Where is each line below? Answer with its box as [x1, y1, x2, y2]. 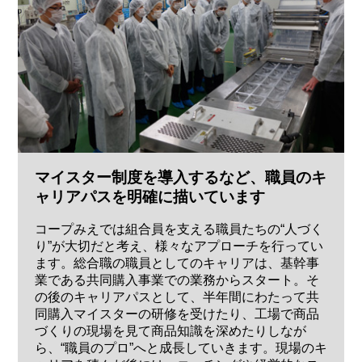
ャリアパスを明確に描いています [34, 187, 265, 205]
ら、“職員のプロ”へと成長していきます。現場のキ [34, 341, 327, 356]
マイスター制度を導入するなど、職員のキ [34, 168, 326, 186]
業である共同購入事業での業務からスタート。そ [34, 273, 319, 288]
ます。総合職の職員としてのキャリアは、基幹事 [34, 256, 319, 271]
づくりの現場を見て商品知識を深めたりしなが [34, 324, 306, 339]
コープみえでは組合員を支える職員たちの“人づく [34, 222, 323, 237]
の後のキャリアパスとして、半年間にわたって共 [34, 290, 319, 305]
